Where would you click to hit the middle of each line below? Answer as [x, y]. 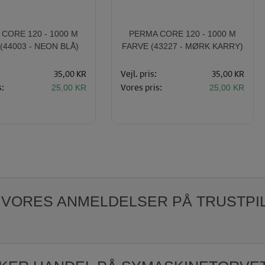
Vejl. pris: [139, 73]
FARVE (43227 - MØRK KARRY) [182, 46]
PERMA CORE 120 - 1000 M [182, 34]
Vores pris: [141, 87]
